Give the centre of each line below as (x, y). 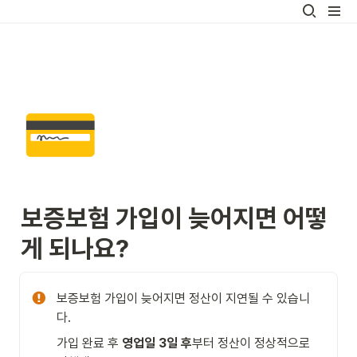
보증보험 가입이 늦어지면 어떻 (174, 218)
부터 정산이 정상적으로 (251, 343)
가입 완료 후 (89, 343)
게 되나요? (75, 249)
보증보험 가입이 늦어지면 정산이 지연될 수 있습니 (183, 298)
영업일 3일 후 (157, 343)
